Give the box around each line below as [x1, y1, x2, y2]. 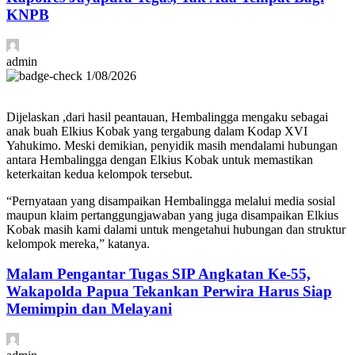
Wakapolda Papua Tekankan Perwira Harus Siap [6, 283, 332, 300]
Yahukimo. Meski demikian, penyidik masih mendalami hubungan [6, 138, 338, 152]
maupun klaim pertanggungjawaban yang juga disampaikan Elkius [6, 208, 338, 222]
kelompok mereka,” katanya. [6, 236, 150, 250]
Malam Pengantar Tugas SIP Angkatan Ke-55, [6, 265, 311, 283]
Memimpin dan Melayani [6, 300, 172, 318]
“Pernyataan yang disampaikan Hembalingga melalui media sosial [6, 193, 335, 208]
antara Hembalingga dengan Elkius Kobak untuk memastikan [6, 152, 313, 166]
